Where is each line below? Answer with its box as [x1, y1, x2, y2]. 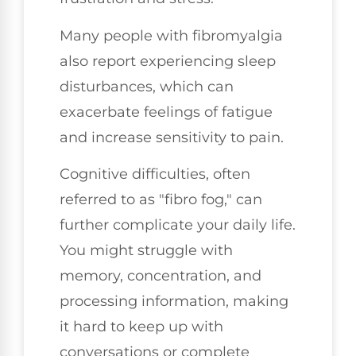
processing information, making [60, 292, 288, 311]
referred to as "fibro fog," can [60, 191, 262, 209]
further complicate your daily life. [60, 216, 296, 234]
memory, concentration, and [60, 267, 261, 285]
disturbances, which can [60, 77, 234, 95]
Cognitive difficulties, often [60, 165, 250, 184]
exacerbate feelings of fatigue [60, 103, 273, 121]
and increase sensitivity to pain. [60, 128, 284, 146]
